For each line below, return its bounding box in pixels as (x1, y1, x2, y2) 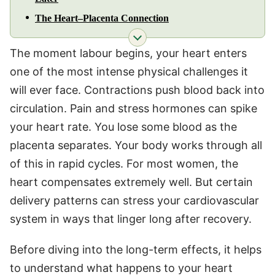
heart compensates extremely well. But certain (10, 175, 253, 188)
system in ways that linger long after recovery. (10, 212, 252, 225)
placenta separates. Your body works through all (10, 138, 262, 152)
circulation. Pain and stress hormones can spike (10, 101, 257, 115)
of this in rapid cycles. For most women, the (10, 157, 238, 170)
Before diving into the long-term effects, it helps (10, 242, 261, 256)
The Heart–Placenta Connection (35, 12, 169, 23)
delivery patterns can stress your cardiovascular (10, 193, 259, 207)
